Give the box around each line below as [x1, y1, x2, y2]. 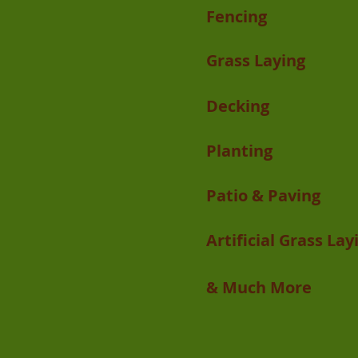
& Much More [206, 276, 312, 298]
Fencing [206, 6, 267, 27]
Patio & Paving [206, 185, 320, 206]
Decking [206, 95, 269, 117]
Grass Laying [206, 50, 305, 71]
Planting [206, 140, 272, 161]
